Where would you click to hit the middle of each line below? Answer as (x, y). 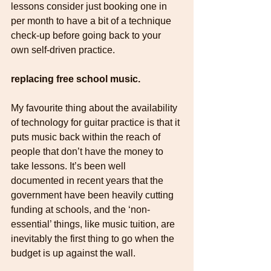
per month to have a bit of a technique (92, 21)
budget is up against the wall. (73, 253)
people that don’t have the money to (88, 151)
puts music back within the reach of (87, 137)
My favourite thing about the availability (95, 108)
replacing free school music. (76, 79)
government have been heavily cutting (93, 195)
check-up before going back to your (87, 35)
